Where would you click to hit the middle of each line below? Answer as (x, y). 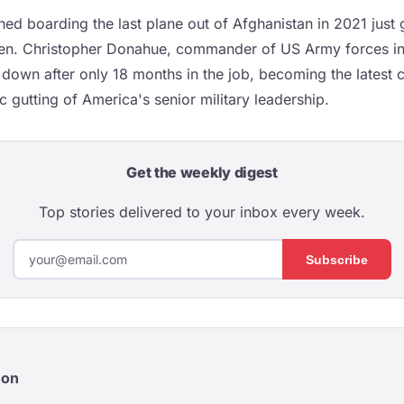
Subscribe (337, 259)
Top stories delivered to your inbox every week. (202, 212)
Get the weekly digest (202, 172)
